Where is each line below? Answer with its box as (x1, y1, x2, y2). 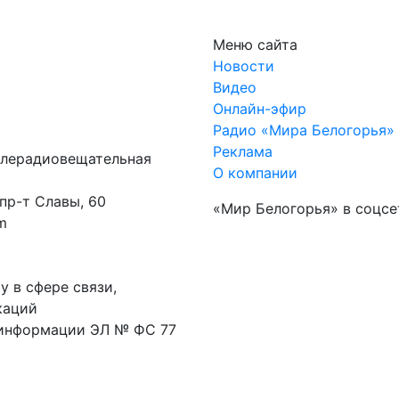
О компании (213, 163, 297, 182)
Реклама (213, 142, 273, 160)
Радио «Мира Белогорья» (213, 120, 395, 139)
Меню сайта (213, 35, 297, 53)
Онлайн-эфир (213, 99, 306, 118)
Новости (213, 56, 274, 75)
